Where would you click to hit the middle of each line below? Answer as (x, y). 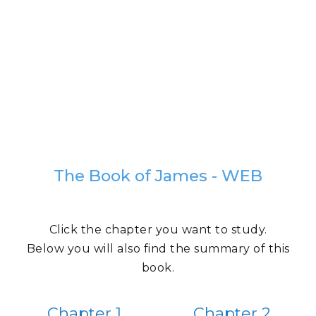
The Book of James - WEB (158, 176)
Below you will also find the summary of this (158, 249)
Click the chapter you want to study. (158, 230)
